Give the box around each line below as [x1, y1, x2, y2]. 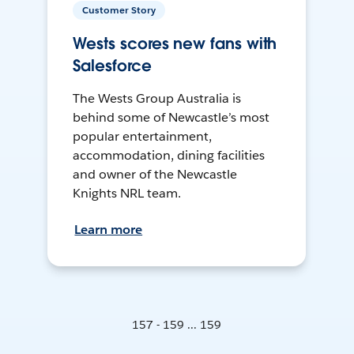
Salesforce [73, 55, 152, 77]
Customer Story [82, 3, 156, 17]
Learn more [74, 221, 143, 239]
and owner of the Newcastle [73, 166, 237, 183]
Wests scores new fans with [73, 33, 277, 55]
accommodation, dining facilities [73, 147, 265, 164]
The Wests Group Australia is [73, 90, 241, 107]
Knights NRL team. [73, 185, 182, 202]
